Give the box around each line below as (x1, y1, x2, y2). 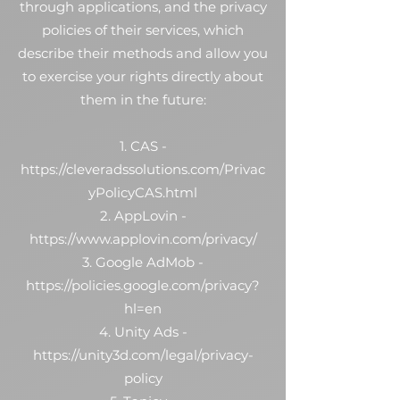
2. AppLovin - (99, 207, 187, 224)
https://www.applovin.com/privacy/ (29, 230, 257, 247)
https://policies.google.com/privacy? (26, 277, 260, 294)
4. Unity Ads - (98, 323, 187, 340)
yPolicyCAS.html (88, 184, 197, 201)
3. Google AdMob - (82, 254, 204, 271)
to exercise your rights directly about (22, 68, 263, 85)
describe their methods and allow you (18, 45, 268, 62)
